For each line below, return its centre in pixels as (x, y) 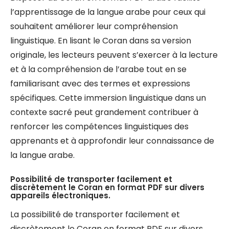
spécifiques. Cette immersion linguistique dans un (108, 98)
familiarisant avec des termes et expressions (100, 84)
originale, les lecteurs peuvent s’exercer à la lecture (114, 55)
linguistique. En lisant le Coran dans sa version (101, 41)
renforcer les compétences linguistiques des (99, 127)
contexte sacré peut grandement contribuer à (104, 112)
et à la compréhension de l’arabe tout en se (98, 69)
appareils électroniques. (60, 196)
